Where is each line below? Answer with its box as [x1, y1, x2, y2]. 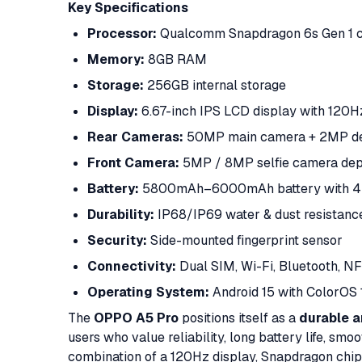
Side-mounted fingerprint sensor [147, 232, 343, 249]
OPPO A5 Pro [94, 309, 179, 326]
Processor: [87, 25, 157, 42]
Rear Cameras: [87, 128, 183, 145]
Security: [87, 232, 147, 249]
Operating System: [87, 284, 209, 301]
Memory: [87, 51, 145, 68]
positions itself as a [179, 309, 299, 326]
